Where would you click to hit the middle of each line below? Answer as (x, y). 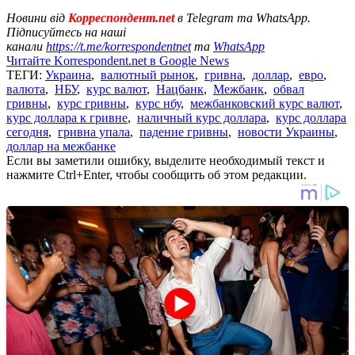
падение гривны (184, 132)
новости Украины (286, 132)
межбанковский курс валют (265, 103)
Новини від (36, 17)
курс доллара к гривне (67, 117)
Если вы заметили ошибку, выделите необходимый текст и (166, 160)
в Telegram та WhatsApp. (244, 17)
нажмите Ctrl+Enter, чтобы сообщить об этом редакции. (157, 174)
